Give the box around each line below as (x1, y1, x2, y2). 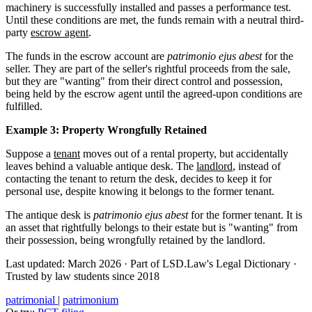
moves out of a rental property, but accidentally (80, 147, 288, 159)
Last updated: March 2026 (6, 257, 124, 270)
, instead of (233, 159, 281, 172)
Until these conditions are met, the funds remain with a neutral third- (6, 13, 304, 26)
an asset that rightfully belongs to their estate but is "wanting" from (6, 221, 297, 233)
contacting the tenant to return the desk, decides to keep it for (6, 172, 272, 185)
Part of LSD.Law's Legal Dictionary (127, 257, 293, 270)
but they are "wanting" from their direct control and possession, (6, 75, 283, 87)
